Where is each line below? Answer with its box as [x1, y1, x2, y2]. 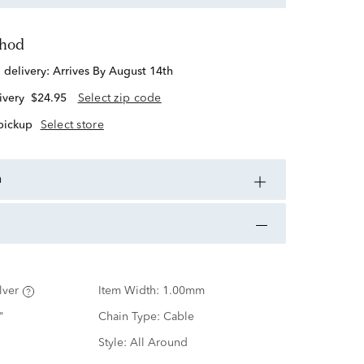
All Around [129, 337, 188, 349]
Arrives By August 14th [52, 66, 173, 78]
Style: [97, 337, 130, 349]
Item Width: [97, 285, 162, 297]
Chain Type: [97, 311, 163, 323]
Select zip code [77, 93, 162, 105]
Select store [40, 119, 104, 131]
